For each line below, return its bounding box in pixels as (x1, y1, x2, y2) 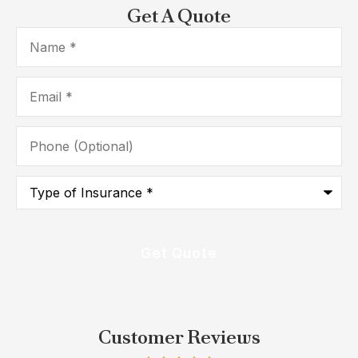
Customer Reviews (97, 324, 261, 350)
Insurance (15, 199, 77, 216)
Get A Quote (127, 3, 231, 29)
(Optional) (15, 137, 75, 153)
